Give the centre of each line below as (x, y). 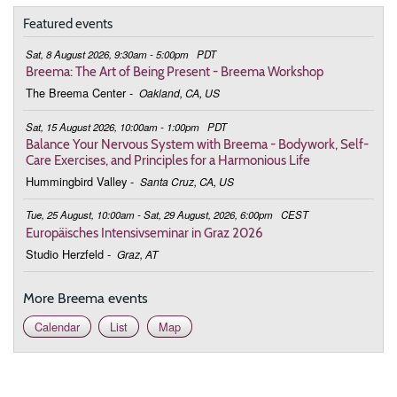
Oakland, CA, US (179, 93)
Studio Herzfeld (65, 253)
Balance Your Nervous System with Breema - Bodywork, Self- (198, 144)
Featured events (68, 24)
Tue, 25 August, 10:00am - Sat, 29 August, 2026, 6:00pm (151, 215)
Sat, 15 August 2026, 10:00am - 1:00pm (113, 126)
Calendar (57, 326)
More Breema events (86, 298)
